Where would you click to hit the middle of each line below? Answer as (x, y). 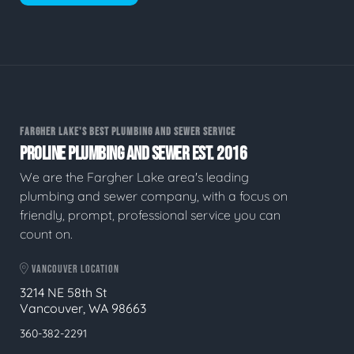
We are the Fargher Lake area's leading (134, 177)
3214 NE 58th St (63, 293)
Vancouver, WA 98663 (83, 309)
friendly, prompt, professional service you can (150, 215)
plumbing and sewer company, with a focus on (154, 196)
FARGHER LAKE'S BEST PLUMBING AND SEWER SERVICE (128, 132)
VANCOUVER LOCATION (74, 269)
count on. (46, 233)
